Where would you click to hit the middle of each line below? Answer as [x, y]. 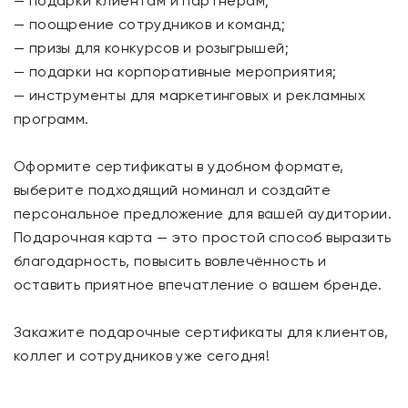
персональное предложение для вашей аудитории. [203, 214]
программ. [51, 119]
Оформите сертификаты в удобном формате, [179, 166]
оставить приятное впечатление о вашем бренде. [198, 285]
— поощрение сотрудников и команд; [150, 24]
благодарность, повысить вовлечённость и [170, 261]
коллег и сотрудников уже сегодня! [142, 356]
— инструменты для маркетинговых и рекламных [190, 95]
